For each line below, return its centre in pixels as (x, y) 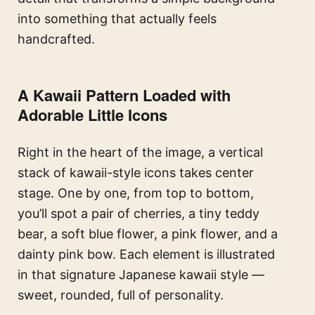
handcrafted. (56, 39)
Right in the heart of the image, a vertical (140, 153)
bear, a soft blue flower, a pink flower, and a (148, 234)
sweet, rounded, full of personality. (121, 295)
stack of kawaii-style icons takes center (136, 173)
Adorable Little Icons (92, 115)
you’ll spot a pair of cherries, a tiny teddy (139, 214)
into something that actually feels (117, 19)
